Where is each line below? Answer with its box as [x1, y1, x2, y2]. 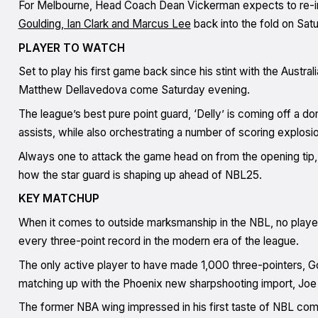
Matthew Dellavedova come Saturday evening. [18, 83, 250, 97]
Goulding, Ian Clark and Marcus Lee [18, 16, 191, 31]
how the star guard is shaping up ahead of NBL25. [18, 168, 265, 182]
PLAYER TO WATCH [18, 40, 125, 55]
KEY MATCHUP [18, 192, 99, 206]
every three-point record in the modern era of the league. [18, 234, 299, 248]
